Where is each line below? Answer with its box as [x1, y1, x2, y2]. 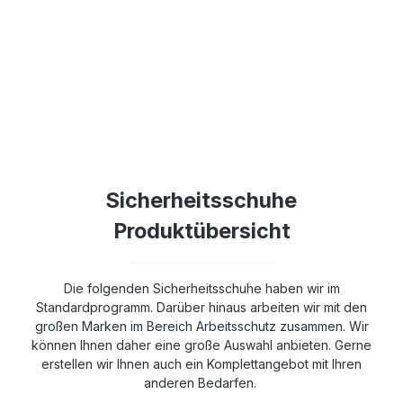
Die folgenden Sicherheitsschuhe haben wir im [63, 280, 340, 296]
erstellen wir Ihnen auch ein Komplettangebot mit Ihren [41, 355, 362, 372]
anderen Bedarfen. [143, 374, 260, 390]
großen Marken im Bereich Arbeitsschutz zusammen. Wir [34, 318, 369, 334]
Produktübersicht [112, 217, 291, 244]
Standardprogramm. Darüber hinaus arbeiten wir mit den [36, 299, 367, 315]
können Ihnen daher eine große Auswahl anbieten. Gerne [31, 336, 372, 353]
